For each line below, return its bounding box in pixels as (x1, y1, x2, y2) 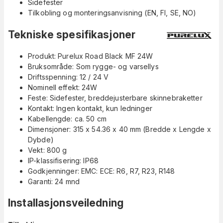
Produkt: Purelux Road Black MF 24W (28, 52, 153, 61)
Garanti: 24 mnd (28, 177, 80, 186)
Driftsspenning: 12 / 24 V (28, 73, 109, 82)
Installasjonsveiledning (8, 197, 124, 210)
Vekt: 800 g (28, 146, 67, 155)
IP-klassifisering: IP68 (28, 156, 99, 165)
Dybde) (28, 135, 54, 144)
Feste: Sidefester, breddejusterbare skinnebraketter (28, 94, 203, 103)
